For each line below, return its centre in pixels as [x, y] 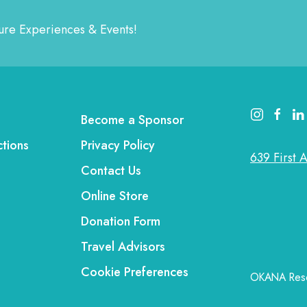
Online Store [115, 196]
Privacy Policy [118, 145]
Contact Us [111, 171]
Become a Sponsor [132, 120]
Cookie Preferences [135, 272]
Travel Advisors [123, 247]
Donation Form [121, 221]
